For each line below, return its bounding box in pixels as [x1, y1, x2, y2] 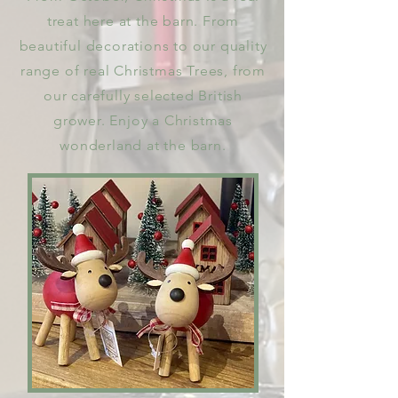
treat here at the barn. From [46, 12, 240, 30]
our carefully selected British [43, 87, 243, 105]
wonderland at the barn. [60, 137, 227, 155]
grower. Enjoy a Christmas [52, 112, 233, 130]
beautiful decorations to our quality [19, 37, 267, 55]
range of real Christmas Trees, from [20, 62, 266, 80]
